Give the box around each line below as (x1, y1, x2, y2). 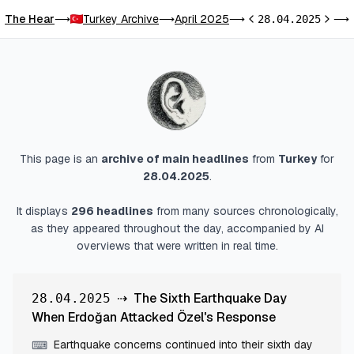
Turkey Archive (83, 12, 159, 26)
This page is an (20, 152, 101, 166)
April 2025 (175, 12, 229, 26)
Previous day (244, 13, 308, 26)
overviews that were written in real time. (76, 239, 278, 253)
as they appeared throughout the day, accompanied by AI (30, 221, 324, 235)
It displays (16, 204, 71, 218)
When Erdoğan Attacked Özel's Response (32, 309, 276, 326)
